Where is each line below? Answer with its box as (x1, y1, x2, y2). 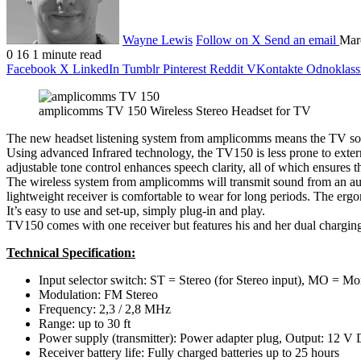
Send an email (264, 32, 336, 47)
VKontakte (247, 61, 303, 76)
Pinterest (163, 61, 206, 76)
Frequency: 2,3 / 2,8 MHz (39, 301, 171, 316)
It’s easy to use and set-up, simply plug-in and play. (6, 203, 265, 218)
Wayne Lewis (122, 32, 193, 47)
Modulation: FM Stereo (39, 287, 158, 301)
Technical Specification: (6, 245, 135, 259)
